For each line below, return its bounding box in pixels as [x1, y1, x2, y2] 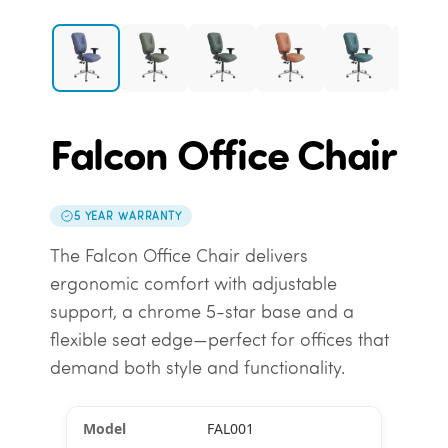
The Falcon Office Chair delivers [49, 244, 308, 268]
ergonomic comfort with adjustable [49, 272, 337, 296]
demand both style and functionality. [49, 356, 345, 380]
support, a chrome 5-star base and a [49, 300, 354, 324]
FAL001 [206, 419, 254, 439]
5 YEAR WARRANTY [73, 208, 182, 223]
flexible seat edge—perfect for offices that [49, 328, 389, 352]
